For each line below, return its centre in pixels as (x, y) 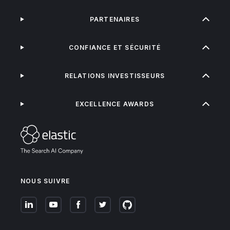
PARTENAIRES (114, 19)
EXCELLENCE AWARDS (115, 104)
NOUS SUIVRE (45, 181)
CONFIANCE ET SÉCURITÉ (114, 47)
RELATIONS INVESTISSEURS (115, 76)
